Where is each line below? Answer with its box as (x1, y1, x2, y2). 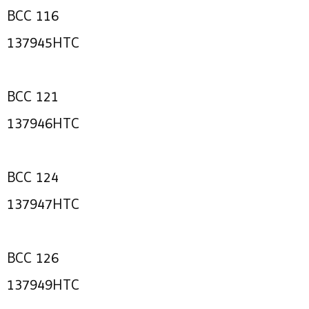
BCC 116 (7, 7, 59, 24)
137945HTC (7, 34, 79, 51)
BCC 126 (7, 249, 59, 266)
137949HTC (7, 276, 79, 293)
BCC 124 (7, 168, 59, 186)
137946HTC (7, 114, 79, 132)
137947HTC (7, 195, 79, 212)
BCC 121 (7, 88, 59, 105)
